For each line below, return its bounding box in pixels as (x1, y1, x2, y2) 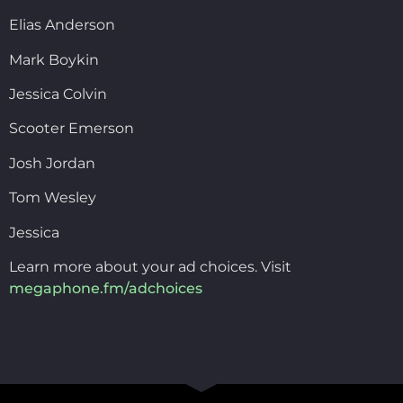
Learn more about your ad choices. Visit (9, 258, 291, 276)
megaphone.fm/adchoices (9, 280, 202, 298)
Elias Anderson (9, 16, 115, 34)
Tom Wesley (9, 189, 96, 207)
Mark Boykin (9, 50, 99, 68)
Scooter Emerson (9, 120, 134, 138)
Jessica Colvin (9, 85, 107, 103)
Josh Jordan (9, 154, 95, 172)
